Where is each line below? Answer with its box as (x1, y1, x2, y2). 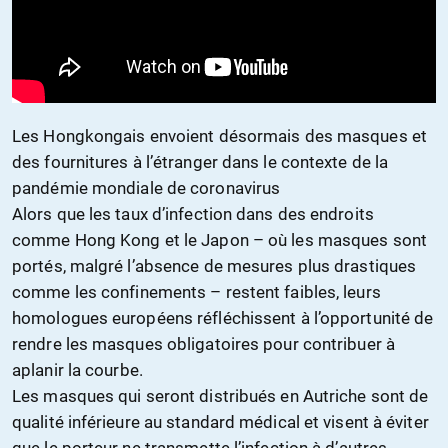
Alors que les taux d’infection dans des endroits (12, 203, 374, 224)
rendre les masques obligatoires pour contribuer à (12, 333, 395, 354)
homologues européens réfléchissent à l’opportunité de (12, 307, 434, 328)
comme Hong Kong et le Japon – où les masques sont (12, 229, 427, 250)
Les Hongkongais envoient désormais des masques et (12, 125, 427, 146)
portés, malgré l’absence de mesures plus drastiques (12, 255, 417, 276)
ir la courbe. (53, 359, 143, 380)
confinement (101, 281, 198, 302)
